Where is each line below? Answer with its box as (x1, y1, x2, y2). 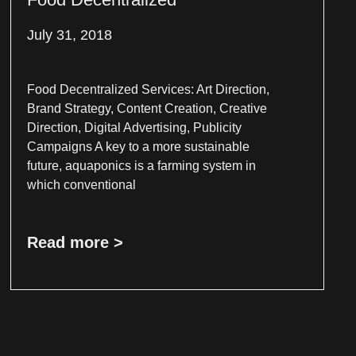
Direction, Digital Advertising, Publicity (26, 120, 242, 134)
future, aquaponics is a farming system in (26, 158, 256, 172)
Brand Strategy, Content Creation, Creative (26, 101, 267, 115)
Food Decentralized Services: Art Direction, (26, 82, 269, 96)
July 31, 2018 (26, 26, 112, 43)
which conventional (26, 177, 136, 192)
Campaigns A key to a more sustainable (26, 139, 250, 153)
